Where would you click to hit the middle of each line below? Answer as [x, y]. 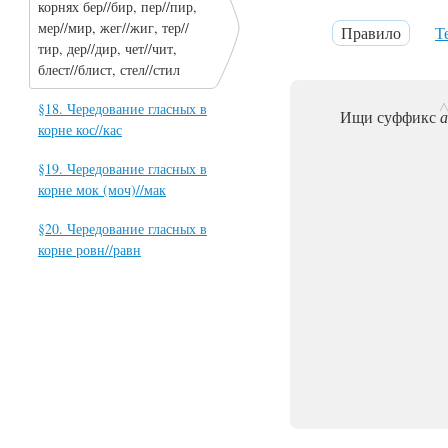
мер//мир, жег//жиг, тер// [113, 27]
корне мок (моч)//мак [102, 189]
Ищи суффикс [388, 116]
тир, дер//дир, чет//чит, [107, 48]
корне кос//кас [80, 129]
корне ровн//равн [89, 249]
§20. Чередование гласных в [122, 228]
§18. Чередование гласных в [122, 108]
